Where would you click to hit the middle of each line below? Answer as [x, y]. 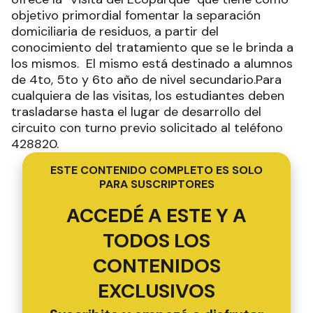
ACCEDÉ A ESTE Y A [156, 216]
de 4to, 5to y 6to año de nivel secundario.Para [146, 80]
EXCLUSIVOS [156, 291]
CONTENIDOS [156, 266]
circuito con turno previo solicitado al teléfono [147, 128]
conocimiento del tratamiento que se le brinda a [152, 48]
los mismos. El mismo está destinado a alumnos [152, 64]
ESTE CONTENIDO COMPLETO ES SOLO [156, 170]
